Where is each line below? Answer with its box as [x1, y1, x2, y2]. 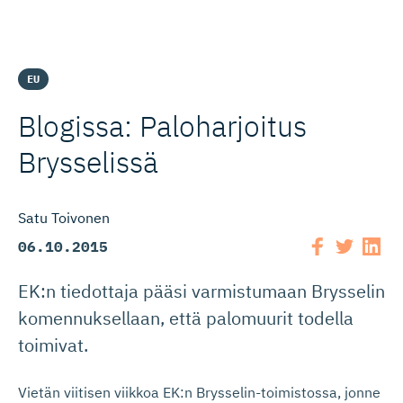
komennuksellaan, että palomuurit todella [18, 305, 354, 330]
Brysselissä [18, 142, 158, 181]
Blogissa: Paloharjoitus [18, 106, 307, 145]
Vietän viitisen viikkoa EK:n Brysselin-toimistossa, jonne [18, 382, 381, 401]
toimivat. [18, 332, 88, 357]
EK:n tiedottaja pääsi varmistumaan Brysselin [18, 278, 385, 303]
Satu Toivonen [18, 208, 110, 227]
